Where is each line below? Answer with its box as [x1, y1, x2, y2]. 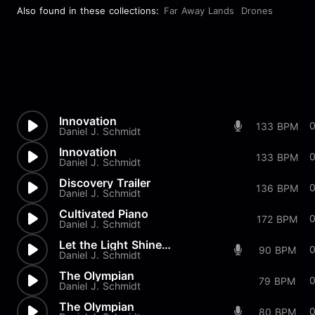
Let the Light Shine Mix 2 [162, 238, 171, 252]
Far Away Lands [164, 5, 234, 16]
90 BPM [258, 243, 296, 256]
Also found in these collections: [17, 5, 159, 16]
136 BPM [256, 181, 298, 194]
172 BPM [257, 212, 297, 225]
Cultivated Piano [59, 207, 148, 221]
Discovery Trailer [59, 176, 150, 190]
